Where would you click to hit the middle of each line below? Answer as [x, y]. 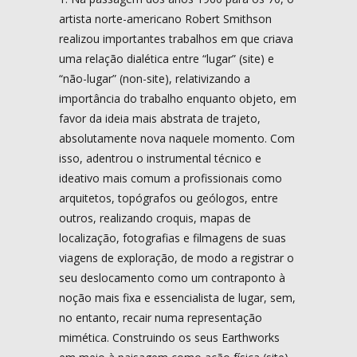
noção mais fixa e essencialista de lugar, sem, [177, 297]
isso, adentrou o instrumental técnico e [160, 158]
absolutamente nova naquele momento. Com [177, 138]
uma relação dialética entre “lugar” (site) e [167, 58]
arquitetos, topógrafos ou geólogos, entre [169, 198]
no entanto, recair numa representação [161, 317]
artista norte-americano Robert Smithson [165, 18]
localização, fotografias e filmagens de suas [173, 237]
